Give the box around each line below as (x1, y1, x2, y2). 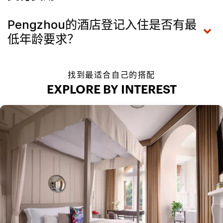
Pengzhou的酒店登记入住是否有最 (7, 17, 197, 32)
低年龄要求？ (7, 31, 79, 46)
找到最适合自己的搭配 (68, 69, 155, 80)
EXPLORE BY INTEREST (46, 84, 177, 96)
